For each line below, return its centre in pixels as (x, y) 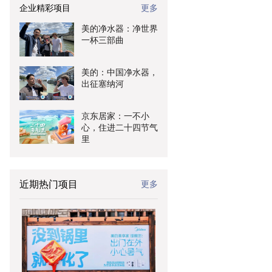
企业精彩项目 (45, 8)
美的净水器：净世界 (120, 29)
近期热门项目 (49, 184)
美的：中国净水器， (120, 72)
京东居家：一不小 (115, 116)
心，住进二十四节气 (120, 127)
